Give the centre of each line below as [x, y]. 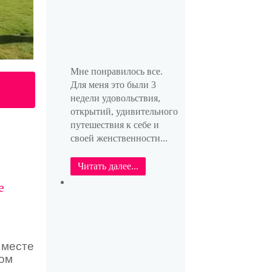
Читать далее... [108, 166]
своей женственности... [119, 138]
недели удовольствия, [115, 98]
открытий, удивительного [124, 111]
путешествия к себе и [114, 124]
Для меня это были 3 [113, 84]
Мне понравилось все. [116, 71]
